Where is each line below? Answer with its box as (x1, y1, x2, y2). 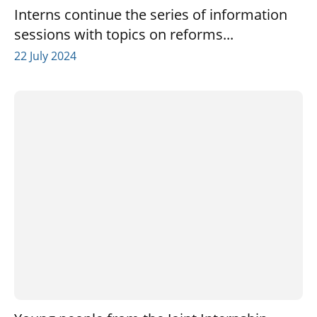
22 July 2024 (14, 47, 76, 64)
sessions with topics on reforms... (14, 24, 234, 44)
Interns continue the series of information (14, 4, 287, 24)
